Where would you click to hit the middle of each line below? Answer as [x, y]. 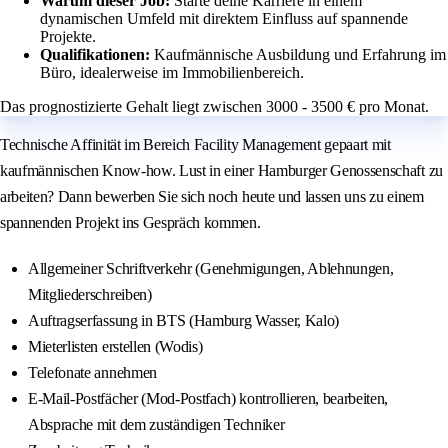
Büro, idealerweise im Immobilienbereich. [172, 73]
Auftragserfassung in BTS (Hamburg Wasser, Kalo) [183, 321]
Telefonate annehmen [92, 373]
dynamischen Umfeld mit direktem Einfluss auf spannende [224, 19]
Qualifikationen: [97, 55]
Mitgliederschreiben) [90, 295]
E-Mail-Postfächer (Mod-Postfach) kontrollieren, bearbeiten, [208, 399]
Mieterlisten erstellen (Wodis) [115, 347]
